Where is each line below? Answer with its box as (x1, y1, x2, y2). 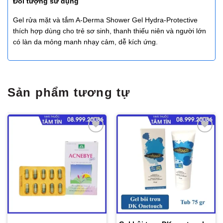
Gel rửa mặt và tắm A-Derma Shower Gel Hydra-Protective (13, 16, 198, 24)
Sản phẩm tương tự (7, 86, 130, 100)
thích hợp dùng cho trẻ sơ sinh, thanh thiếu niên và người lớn (13, 27, 206, 35)
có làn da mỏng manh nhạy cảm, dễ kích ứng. (13, 38, 158, 46)
